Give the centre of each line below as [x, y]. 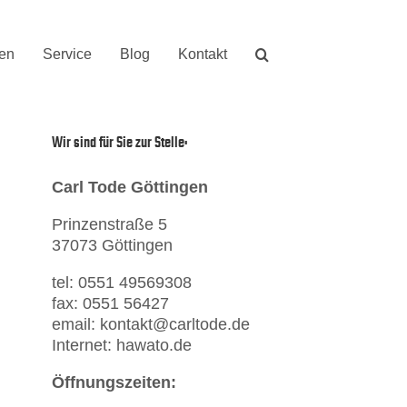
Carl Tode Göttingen [129, 187]
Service [67, 54]
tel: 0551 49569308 [121, 282]
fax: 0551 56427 [110, 303]
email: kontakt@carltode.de [150, 324]
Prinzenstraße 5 [109, 224]
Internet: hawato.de [121, 345]
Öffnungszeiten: [114, 382]
